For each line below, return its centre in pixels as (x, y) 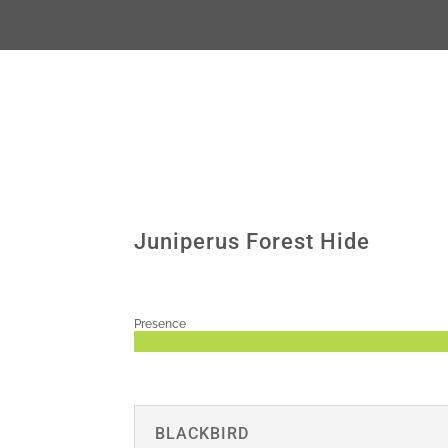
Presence (160, 323)
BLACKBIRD (202, 434)
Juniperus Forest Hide (252, 241)
